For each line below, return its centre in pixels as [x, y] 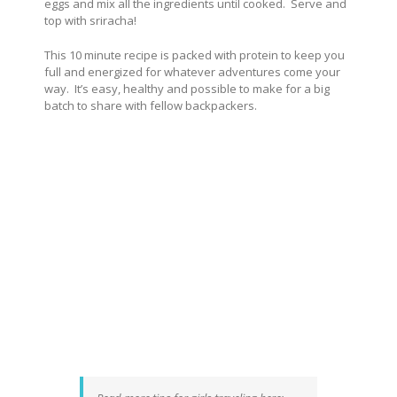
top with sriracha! [90, 20]
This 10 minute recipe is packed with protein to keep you [195, 54]
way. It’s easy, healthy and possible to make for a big [187, 88]
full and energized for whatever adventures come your [192, 71]
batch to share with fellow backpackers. [151, 105]
